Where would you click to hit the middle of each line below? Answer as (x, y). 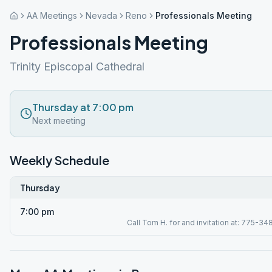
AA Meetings (52, 15)
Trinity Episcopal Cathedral (77, 66)
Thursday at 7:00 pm (83, 107)
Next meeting (59, 121)
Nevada (101, 15)
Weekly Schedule (59, 160)
